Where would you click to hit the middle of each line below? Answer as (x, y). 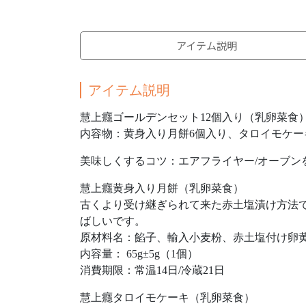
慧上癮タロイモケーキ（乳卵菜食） (167, 297)
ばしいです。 (113, 221)
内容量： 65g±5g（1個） (139, 254)
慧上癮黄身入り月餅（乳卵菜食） (162, 188)
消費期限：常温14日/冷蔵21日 (158, 270)
